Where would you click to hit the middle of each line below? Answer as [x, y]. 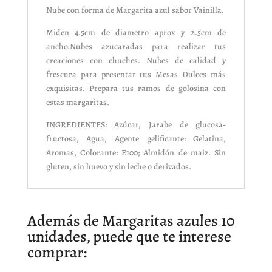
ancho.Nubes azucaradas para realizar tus [136, 46]
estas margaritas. [77, 102]
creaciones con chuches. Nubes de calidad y [136, 60]
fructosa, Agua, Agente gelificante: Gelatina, [136, 138]
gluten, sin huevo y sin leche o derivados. [118, 166]
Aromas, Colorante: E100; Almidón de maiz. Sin [136, 152]
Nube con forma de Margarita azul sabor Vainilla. [135, 10]
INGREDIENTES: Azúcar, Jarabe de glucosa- [136, 124]
